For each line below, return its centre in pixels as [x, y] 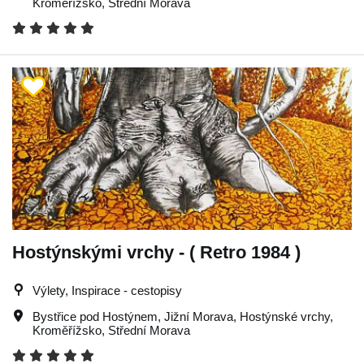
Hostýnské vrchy [285, 316]
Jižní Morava [199, 316]
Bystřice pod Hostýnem [95, 316]
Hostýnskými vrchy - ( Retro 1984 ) [156, 252]
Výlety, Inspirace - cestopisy [107, 290]
